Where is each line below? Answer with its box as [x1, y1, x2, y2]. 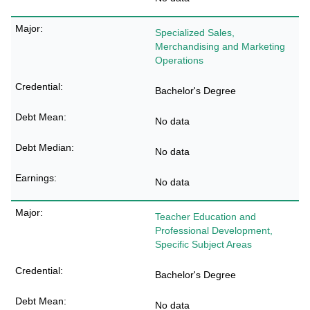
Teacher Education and [155, 211, 256, 222]
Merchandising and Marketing [155, 41, 285, 52]
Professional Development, [155, 225, 273, 236]
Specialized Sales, [155, 27, 235, 38]
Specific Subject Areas [155, 239, 252, 250]
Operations [155, 55, 203, 66]
